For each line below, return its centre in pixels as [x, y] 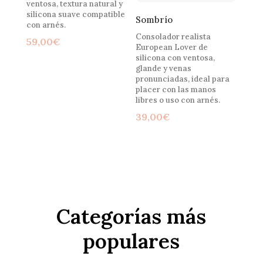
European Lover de [172, 48]
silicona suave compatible [75, 14]
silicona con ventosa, [176, 58]
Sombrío [154, 19]
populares [131, 241]
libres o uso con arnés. [178, 100]
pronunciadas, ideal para [183, 79]
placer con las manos [176, 90]
